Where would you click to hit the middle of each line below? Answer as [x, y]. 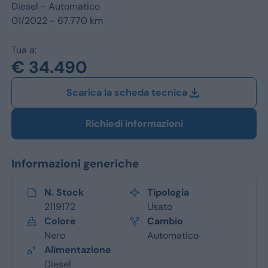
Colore [60, 221]
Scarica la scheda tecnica [127, 92]
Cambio [165, 221]
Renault [164, 84]
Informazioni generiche [75, 164]
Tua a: [24, 50]
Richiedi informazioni [134, 124]
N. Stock [64, 192]
